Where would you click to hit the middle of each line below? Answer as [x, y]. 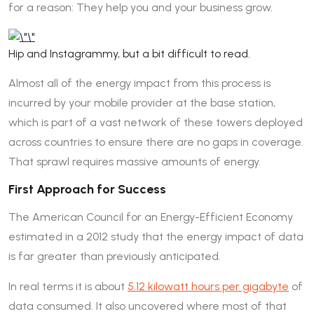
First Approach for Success [87, 189]
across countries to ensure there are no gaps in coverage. [156, 142]
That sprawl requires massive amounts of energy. [135, 161]
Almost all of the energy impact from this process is [139, 83]
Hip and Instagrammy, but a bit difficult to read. [129, 53]
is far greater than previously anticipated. [115, 256]
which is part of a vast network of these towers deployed [156, 122]
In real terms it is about [68, 286]
